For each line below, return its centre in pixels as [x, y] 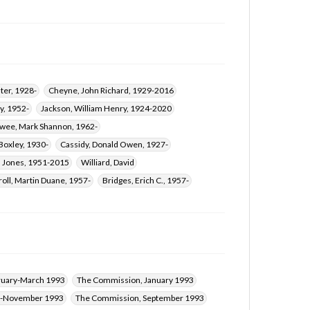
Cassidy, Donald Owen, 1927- [114, 144]
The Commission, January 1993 [135, 280]
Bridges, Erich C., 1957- [146, 180]
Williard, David [108, 162]
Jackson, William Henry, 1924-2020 [106, 108]
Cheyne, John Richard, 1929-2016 [111, 90]
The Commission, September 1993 [140, 298]
